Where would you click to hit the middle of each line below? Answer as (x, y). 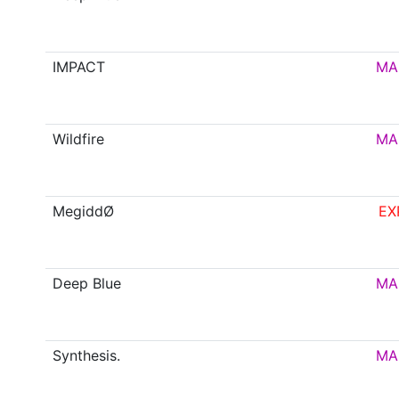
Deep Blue (87, 284)
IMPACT (79, 67)
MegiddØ (84, 212)
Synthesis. (87, 356)
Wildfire (79, 139)
